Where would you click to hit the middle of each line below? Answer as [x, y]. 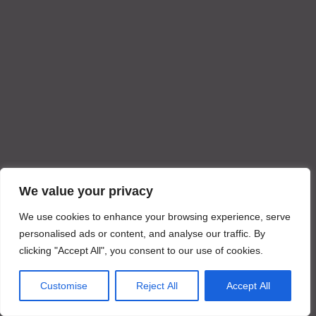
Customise [64, 286]
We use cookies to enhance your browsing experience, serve [155, 217]
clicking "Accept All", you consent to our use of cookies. [141, 250]
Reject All [157, 286]
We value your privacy [86, 191]
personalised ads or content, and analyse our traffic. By [142, 233]
